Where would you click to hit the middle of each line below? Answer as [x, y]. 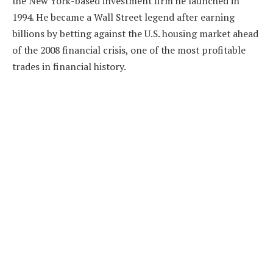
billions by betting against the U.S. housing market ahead [135, 33]
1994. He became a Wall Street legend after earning [123, 17]
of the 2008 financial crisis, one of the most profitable [129, 50]
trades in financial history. [69, 66]
